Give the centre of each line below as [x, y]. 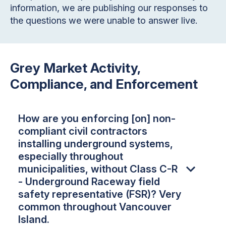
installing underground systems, [96, 144]
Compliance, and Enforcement [104, 84]
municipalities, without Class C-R [98, 169]
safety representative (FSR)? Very [100, 194]
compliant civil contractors [83, 131]
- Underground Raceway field [89, 181]
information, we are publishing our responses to [109, 8]
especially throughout [71, 156]
